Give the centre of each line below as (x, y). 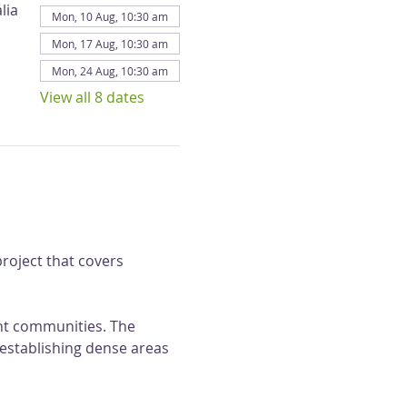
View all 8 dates (92, 97)
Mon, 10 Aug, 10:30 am (109, 16)
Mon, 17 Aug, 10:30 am (109, 44)
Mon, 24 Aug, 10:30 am (109, 71)
